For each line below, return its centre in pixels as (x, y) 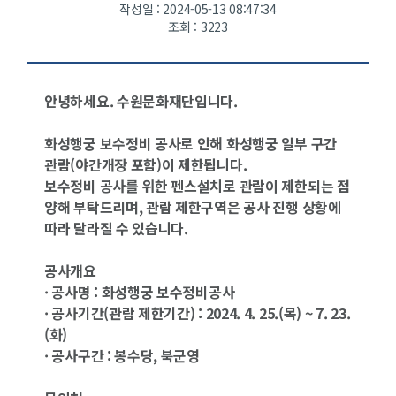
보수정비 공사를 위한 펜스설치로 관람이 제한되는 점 (197, 186)
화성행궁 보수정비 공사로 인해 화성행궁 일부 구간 (190, 143)
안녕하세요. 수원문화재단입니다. (141, 101)
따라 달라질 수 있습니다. (116, 228)
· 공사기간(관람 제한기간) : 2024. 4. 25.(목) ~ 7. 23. (198, 313)
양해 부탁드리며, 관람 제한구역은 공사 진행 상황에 (193, 207)
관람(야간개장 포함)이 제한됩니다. (146, 164)
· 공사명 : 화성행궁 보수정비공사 (140, 292)
